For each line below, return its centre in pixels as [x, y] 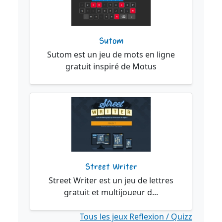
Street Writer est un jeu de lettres [111, 181]
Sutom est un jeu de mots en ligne [111, 54]
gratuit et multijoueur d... [111, 193]
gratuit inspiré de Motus [111, 66]
